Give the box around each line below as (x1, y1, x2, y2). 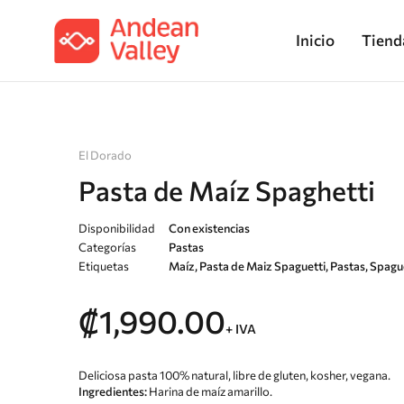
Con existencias (169, 221, 250, 235)
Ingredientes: (78, 384, 147, 399)
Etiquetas (78, 259, 129, 273)
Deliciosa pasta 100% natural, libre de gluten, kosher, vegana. (78, 368, 390, 382)
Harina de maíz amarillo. (147, 384, 272, 399)
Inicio (296, 31, 335, 50)
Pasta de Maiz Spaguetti (199, 259, 326, 273)
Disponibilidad (78, 221, 155, 235)
